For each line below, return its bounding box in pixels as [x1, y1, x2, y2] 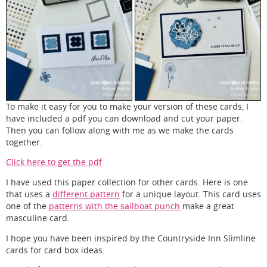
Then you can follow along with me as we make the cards [6, 125, 234, 136]
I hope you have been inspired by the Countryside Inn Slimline [6, 232, 256, 244]
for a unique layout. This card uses [120, 189, 261, 200]
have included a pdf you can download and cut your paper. [6, 113, 243, 124]
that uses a [6, 189, 52, 200]
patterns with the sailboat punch [49, 201, 180, 212]
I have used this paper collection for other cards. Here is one [6, 177, 248, 188]
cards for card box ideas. [6, 244, 105, 256]
